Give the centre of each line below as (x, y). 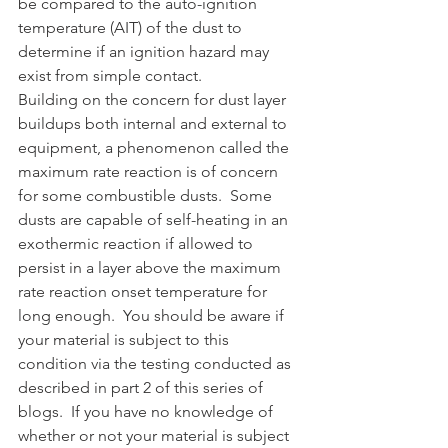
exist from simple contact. (110, 75)
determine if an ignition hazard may (145, 51)
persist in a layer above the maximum (151, 267)
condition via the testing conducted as (156, 363)
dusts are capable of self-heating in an (155, 219)
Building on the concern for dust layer (154, 99)
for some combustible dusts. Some (147, 195)
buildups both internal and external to (154, 123)
